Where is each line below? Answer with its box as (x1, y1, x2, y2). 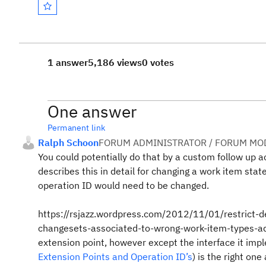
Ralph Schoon (38, 137, 99, 148)
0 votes (142, 56, 174, 68)
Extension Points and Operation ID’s (38, 251, 192, 262)
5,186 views (88, 56, 142, 68)
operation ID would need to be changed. (38, 179, 209, 191)
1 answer (47, 56, 88, 68)
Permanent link (47, 122, 106, 133)
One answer (47, 100, 137, 122)
